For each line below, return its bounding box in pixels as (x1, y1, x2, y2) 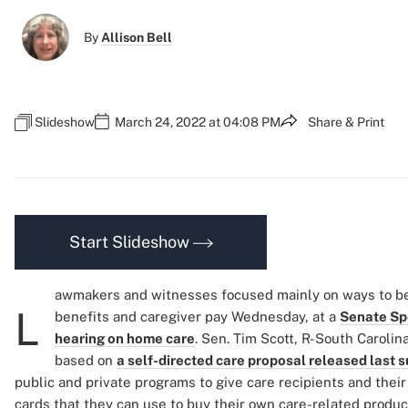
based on (55, 352, 117, 368)
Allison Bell (101, 30, 172, 45)
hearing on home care (55, 331, 195, 346)
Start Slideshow (68, 232, 193, 251)
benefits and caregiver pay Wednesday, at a (55, 309, 340, 324)
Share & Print (308, 115, 384, 129)
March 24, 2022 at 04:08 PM (115, 115, 280, 129)
